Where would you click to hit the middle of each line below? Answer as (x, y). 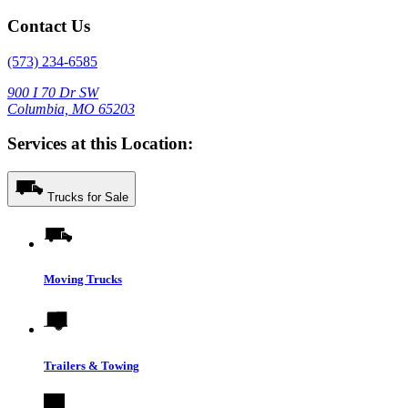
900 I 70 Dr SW (53, 92)
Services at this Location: (100, 144)
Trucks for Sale (88, 198)
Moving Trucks (83, 280)
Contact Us (49, 25)
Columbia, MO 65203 (71, 108)
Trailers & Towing (92, 365)
